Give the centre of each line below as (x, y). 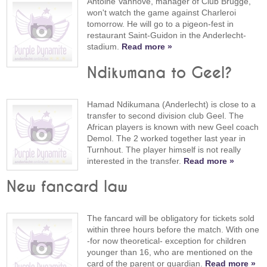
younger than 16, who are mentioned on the (170, 252)
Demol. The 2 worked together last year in (167, 138)
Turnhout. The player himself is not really (164, 149)
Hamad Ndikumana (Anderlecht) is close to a (172, 104)
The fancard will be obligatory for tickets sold (171, 218)
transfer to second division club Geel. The (166, 115)
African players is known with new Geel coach (173, 127)
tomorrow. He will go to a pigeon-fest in (161, 24)
